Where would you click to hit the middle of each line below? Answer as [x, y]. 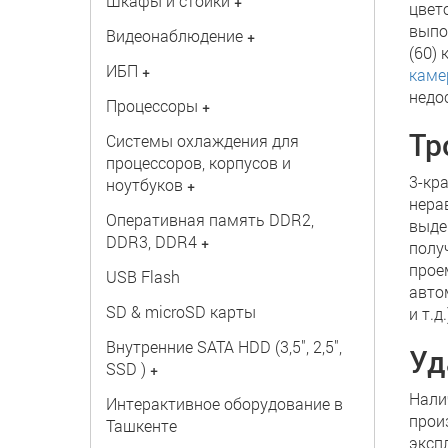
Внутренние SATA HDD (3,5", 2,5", [223, 346]
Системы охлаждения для [202, 140]
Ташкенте [141, 425]
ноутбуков [144, 184]
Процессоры [151, 105]
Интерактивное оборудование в [224, 403]
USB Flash [142, 276]
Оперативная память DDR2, [209, 219]
